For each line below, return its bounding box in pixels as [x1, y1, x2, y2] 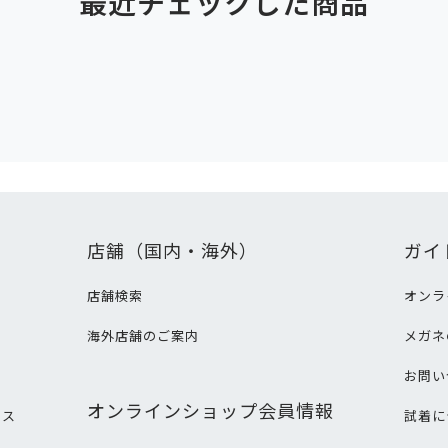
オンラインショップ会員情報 [86, 397, 334, 423]
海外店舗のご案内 [86, 326, 199, 345]
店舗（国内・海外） [86, 237, 258, 263]
